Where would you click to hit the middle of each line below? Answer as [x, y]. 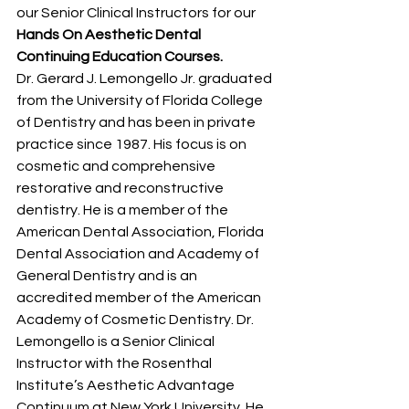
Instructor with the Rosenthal [115, 363]
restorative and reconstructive [121, 188]
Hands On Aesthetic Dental [110, 34]
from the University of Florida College [141, 100]
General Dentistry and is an [108, 275]
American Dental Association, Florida [142, 231]
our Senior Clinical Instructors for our [137, 12]
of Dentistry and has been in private [137, 122]
